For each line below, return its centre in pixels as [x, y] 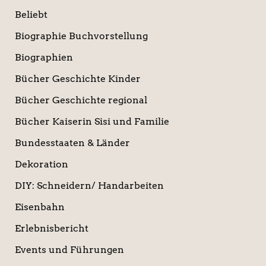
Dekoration [41, 164]
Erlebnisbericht [51, 229]
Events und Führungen [69, 250]
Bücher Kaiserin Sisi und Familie [92, 122]
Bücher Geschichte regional [81, 100]
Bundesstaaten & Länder [72, 143]
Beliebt [31, 15]
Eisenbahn [39, 207]
